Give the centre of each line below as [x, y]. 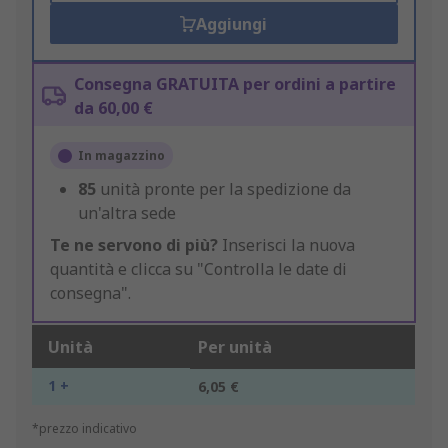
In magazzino [121, 156]
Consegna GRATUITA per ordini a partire [235, 84]
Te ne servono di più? [134, 245]
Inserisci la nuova [286, 245]
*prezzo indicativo [84, 429]
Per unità [235, 347]
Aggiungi [232, 24]
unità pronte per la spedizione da [225, 189]
